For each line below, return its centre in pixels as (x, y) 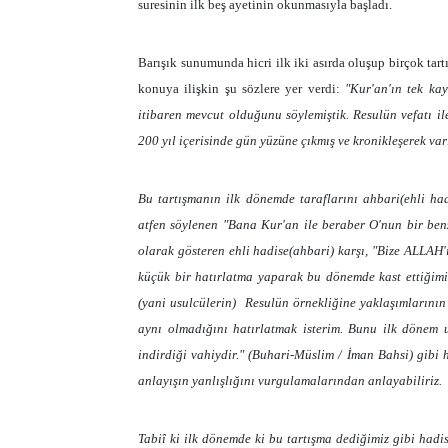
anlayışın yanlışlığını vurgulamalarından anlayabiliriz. (290, 380)
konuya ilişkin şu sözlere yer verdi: (242, 88)
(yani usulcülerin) (187, 302)
